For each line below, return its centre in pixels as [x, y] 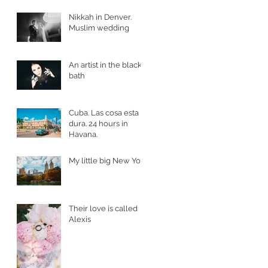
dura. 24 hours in [98, 123]
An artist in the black [105, 65]
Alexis [80, 219]
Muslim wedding [99, 28]
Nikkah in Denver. [100, 17]
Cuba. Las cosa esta [104, 112]
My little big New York [108, 160]
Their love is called [103, 208]
